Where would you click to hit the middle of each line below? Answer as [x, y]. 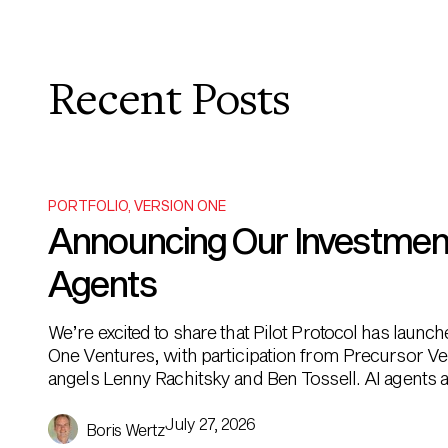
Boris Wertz [126, 429]
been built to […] [109, 401]
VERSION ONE [180, 205]
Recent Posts [169, 103]
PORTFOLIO [88, 205]
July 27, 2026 [210, 423]
